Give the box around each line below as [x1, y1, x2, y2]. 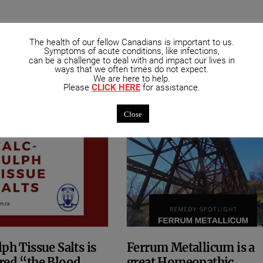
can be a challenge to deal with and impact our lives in [28, 55, 235, 66]
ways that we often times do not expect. [54, 64, 209, 75]
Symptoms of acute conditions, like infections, [43, 46, 220, 57]
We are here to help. [93, 73, 170, 84]
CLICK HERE [91, 82, 140, 93]
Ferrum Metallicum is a [126, 240, 255, 255]
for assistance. [140, 82, 200, 93]
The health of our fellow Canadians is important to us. [29, 36, 234, 48]
